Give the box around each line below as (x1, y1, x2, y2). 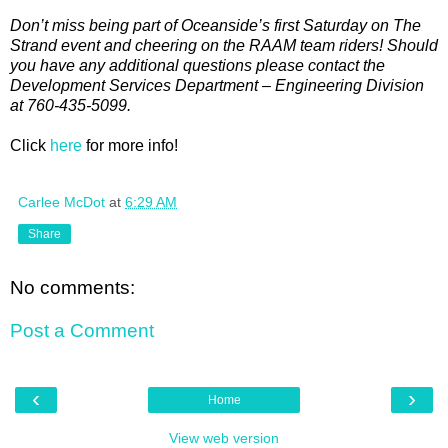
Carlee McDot (18, 193, 105, 210)
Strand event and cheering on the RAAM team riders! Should (10, 36, 438, 54)
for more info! (82, 136, 178, 154)
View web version (169, 429, 279, 446)
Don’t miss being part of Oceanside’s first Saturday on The (10, 16, 421, 34)
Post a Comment (10, 320, 154, 342)
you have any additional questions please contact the (10, 56, 385, 74)
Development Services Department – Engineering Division (10, 76, 424, 94)
